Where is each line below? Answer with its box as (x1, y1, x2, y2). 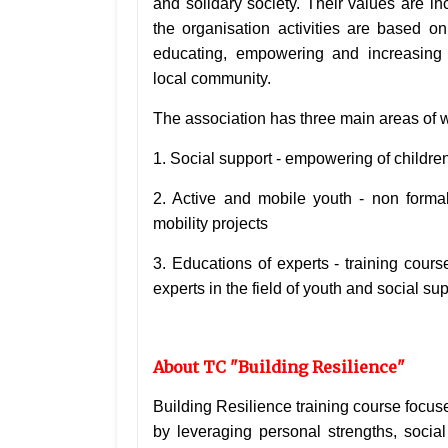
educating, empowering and (153, 45, 368, 63)
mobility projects (153, 215, 268, 233)
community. (191, 70, 271, 88)
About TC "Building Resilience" (153, 357, 405, 378)
